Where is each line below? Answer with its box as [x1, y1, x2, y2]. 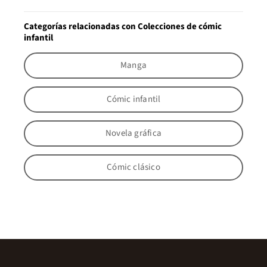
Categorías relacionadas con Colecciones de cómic [24, 20, 222, 33]
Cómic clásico [107, 161, 160, 174]
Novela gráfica [105, 127, 162, 140]
